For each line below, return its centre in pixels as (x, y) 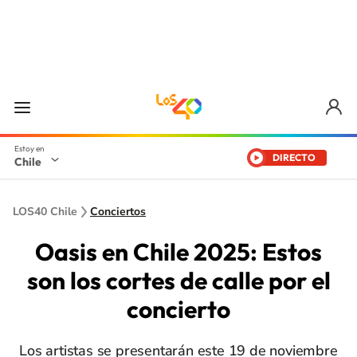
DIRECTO (294, 157)
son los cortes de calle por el (178, 280)
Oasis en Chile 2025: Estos (178, 252)
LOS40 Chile (45, 212)
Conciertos (118, 212)
